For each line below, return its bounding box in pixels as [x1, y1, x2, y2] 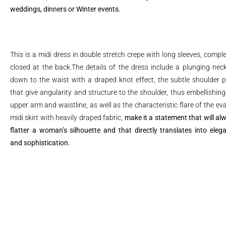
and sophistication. [10, 139, 70, 147]
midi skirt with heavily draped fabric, [10, 114, 125, 122]
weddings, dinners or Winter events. [10, 5, 121, 13]
